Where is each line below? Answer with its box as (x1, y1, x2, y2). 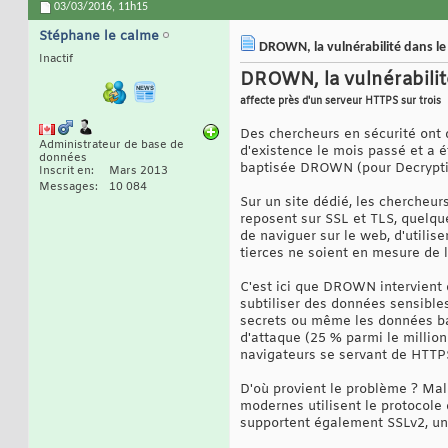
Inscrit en (39, 164, 91, 179)
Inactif (39, 52, 73, 67)
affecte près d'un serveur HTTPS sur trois (240, 95, 441, 109)
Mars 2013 (109, 164, 168, 179)
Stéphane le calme (39, 28, 159, 46)
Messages (39, 180, 95, 195)
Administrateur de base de (39, 138, 184, 153)
